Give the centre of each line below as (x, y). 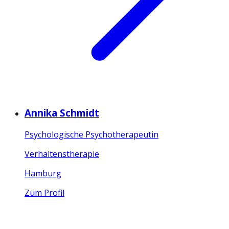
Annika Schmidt (62, 112)
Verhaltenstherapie (62, 154)
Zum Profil (44, 192)
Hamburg (43, 173)
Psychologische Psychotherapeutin (91, 134)
